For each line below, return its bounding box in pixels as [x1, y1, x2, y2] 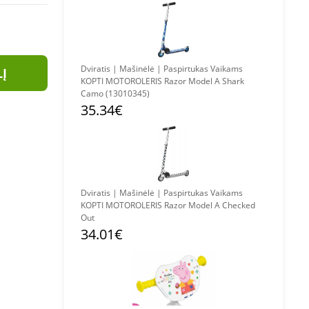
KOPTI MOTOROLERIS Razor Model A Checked [81, 199, 255, 211]
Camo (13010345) [81, 88, 150, 99]
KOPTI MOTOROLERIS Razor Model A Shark [81, 75, 244, 87]
